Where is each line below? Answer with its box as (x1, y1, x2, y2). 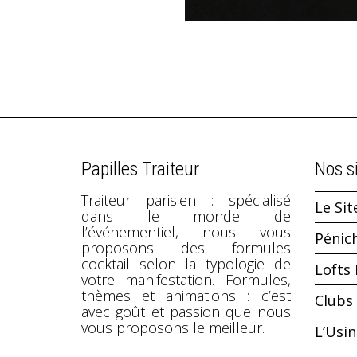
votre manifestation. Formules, (81, 270, 291, 290)
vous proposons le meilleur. (81, 318, 265, 338)
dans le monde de (81, 206, 291, 226)
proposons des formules (81, 238, 291, 258)
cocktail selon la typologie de (81, 254, 291, 274)
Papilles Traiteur (81, 158, 199, 181)
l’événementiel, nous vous (81, 222, 291, 242)
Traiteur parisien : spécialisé (81, 190, 291, 210)
